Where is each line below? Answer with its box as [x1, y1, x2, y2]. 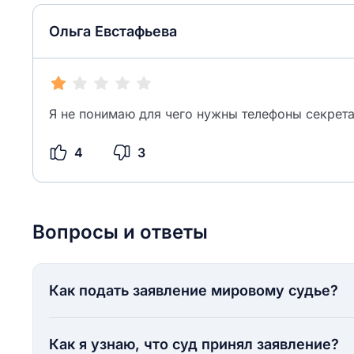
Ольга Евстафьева [49, 23, 177, 40]
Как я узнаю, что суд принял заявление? [49, 336, 339, 352]
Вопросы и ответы [32, 220, 208, 243]
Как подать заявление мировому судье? [49, 282, 338, 299]
